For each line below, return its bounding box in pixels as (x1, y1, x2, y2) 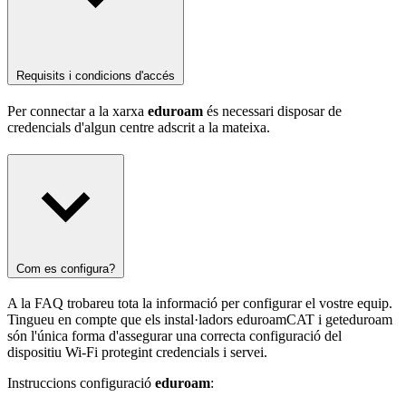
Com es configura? (16, 261, 115, 275)
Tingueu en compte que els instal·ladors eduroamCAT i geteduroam (7, 312, 392, 328)
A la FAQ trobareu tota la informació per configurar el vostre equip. (7, 295, 392, 312)
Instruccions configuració (7, 375, 155, 391)
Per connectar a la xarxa (7, 102, 148, 119)
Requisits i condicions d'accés (16, 68, 175, 82)
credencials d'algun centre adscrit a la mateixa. (7, 119, 270, 135)
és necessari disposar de (207, 102, 342, 119)
